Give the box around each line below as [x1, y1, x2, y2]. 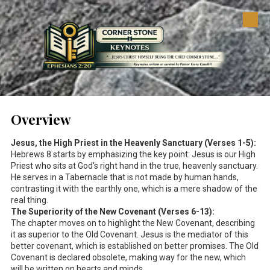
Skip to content [22, 21, 76, 32]
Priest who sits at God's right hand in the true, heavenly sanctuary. [11, 160, 258, 171]
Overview [11, 110, 71, 128]
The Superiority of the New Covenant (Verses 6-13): [11, 206, 215, 216]
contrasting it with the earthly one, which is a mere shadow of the [11, 183, 257, 193]
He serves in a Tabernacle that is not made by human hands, [11, 172, 239, 182]
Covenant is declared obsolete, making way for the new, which [11, 252, 246, 262]
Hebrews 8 [11, 149, 51, 159]
